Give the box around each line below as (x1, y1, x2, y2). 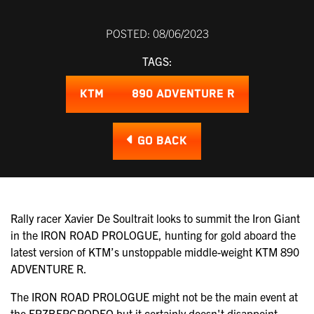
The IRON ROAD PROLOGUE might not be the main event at (11, 289, 298, 303)
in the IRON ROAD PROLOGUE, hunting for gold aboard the (11, 227, 296, 242)
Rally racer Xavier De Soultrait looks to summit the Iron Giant (11, 210, 300, 225)
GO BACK (134, 134, 187, 148)
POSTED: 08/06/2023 (105, 25, 209, 40)
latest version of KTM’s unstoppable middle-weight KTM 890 (11, 244, 299, 259)
